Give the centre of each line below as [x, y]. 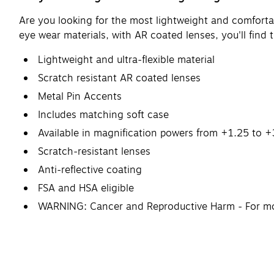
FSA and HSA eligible [86, 188]
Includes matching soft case [103, 115]
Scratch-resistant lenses [94, 151]
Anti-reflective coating [90, 170]
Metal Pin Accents [80, 96]
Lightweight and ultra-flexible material [126, 60]
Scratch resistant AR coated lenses [119, 78]
